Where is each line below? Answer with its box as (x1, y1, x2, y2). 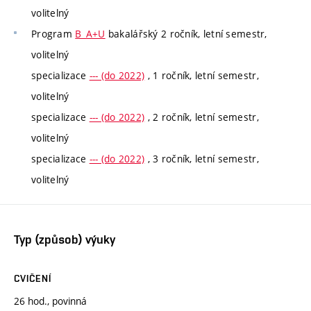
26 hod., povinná (14, 294, 87, 308)
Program (31, 27, 76, 41)
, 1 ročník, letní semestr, (144, 69, 259, 83)
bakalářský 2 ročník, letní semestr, (105, 27, 267, 41)
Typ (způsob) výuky (14, 232, 115, 247)
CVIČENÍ (14, 273, 51, 285)
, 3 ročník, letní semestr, (144, 152, 259, 166)
